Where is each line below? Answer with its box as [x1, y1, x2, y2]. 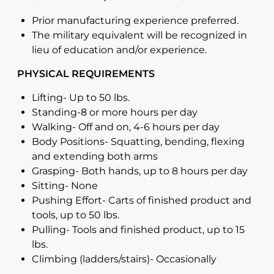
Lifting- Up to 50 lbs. [32, 92, 130, 103]
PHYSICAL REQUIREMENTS [17, 68, 155, 80]
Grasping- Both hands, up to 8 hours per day [32, 165, 248, 177]
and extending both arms [32, 150, 158, 162]
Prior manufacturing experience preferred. [32, 15, 239, 26]
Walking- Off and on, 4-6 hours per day [32, 121, 220, 133]
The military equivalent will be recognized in [32, 29, 247, 41]
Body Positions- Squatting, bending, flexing [32, 136, 245, 147]
